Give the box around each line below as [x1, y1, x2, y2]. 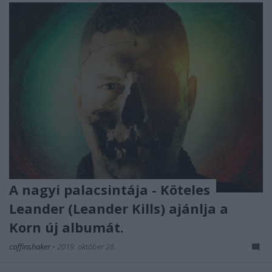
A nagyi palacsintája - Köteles [9, 180, 210, 199]
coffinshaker [9, 241, 52, 253]
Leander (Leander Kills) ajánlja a [9, 199, 228, 218]
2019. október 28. [57, 241, 116, 253]
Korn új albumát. [9, 218, 124, 237]
